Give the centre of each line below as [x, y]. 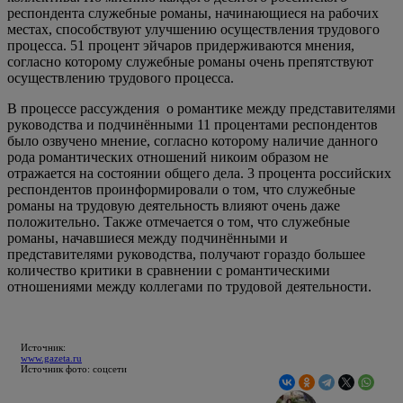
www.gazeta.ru [51, 358]
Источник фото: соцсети [74, 368]
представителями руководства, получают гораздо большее [186, 254]
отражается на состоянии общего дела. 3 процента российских [199, 173]
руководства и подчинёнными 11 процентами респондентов [193, 124]
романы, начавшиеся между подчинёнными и [148, 237]
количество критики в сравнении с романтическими [169, 270]
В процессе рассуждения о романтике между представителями [201, 108]
